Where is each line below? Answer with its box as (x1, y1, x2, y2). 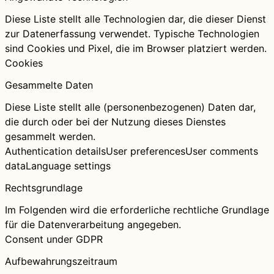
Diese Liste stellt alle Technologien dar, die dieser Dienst (5, 13, 266, 26)
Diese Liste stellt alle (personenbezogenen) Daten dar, (5, 101, 256, 114)
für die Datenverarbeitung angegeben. (5, 218, 181, 231)
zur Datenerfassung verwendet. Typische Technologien (5, 28, 259, 40)
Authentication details (5, 145, 106, 158)
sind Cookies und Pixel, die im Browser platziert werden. (5, 42, 267, 55)
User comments (185, 145, 258, 158)
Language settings (26, 160, 111, 172)
